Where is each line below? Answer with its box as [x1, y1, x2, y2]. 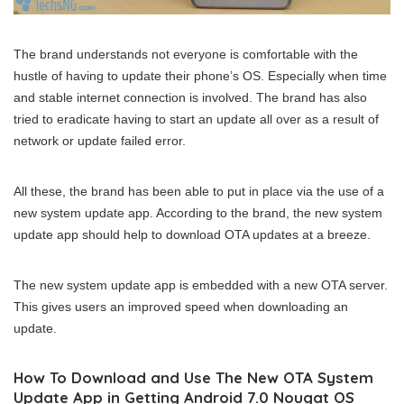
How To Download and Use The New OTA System [14, 367, 373, 387]
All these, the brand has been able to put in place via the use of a [14, 183, 384, 198]
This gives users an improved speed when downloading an [14, 298, 348, 314]
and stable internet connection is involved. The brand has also [14, 89, 367, 105]
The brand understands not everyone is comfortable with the [14, 46, 358, 61]
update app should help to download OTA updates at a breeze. [14, 226, 371, 242]
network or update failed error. [14, 133, 186, 148]
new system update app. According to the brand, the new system [14, 205, 382, 220]
